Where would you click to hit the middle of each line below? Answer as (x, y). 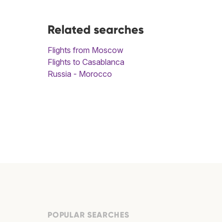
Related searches (96, 30)
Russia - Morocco (80, 74)
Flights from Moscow (85, 50)
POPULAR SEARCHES (88, 215)
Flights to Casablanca (86, 62)
